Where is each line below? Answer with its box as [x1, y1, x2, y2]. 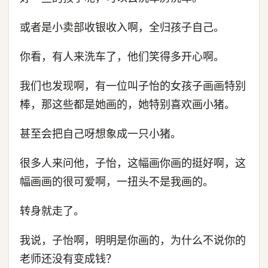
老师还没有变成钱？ [20, 252, 117, 265]
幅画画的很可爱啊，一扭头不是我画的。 [20, 175, 214, 188]
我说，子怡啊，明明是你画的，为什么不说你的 [20, 234, 246, 246]
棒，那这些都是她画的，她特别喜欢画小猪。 [20, 98, 235, 111]
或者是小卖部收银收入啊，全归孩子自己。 [20, 21, 224, 33]
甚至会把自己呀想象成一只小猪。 [20, 127, 181, 140]
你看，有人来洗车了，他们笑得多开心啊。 [20, 50, 224, 63]
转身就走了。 [20, 205, 84, 217]
